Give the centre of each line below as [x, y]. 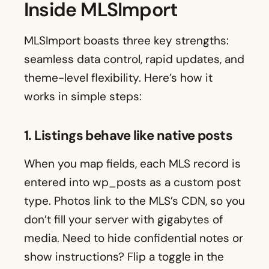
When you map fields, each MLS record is [132, 164]
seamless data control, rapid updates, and [134, 59]
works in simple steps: [83, 97]
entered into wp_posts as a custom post [132, 183]
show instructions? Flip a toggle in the [124, 257]
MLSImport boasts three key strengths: [126, 41]
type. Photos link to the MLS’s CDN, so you [134, 201]
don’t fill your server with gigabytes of [123, 220]
